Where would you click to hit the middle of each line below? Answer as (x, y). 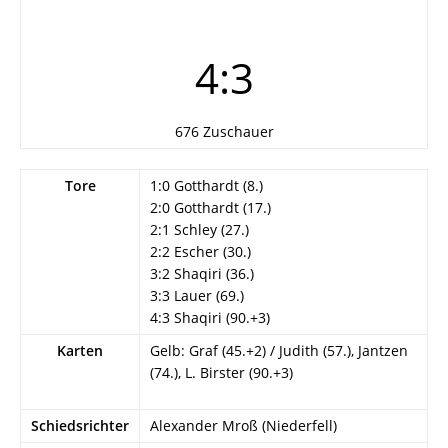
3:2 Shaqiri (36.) (202, 273)
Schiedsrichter (80, 425)
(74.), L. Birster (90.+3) (221, 372)
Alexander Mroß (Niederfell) (243, 425)
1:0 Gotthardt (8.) (206, 185)
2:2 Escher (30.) (200, 251)
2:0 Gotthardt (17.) (210, 207)
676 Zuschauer (224, 131)
